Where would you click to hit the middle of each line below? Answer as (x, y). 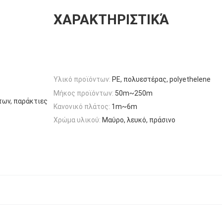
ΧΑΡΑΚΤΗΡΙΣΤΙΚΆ (111, 20)
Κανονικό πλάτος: (82, 106)
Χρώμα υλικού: (77, 120)
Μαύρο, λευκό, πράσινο (139, 120)
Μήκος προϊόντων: (83, 93)
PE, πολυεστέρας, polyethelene (161, 80)
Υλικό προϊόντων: (82, 80)
